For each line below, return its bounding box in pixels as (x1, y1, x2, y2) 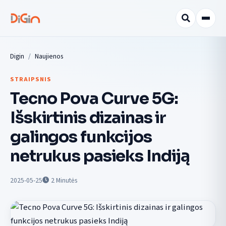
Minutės (56, 175, 77, 185)
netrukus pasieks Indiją (10, 145, 190, 166)
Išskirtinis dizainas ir (10, 107, 166, 128)
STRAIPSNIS (10, 75, 51, 84)
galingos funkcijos (10, 126, 152, 147)
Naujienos (35, 51, 63, 61)
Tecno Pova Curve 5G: (10, 88, 178, 108)
